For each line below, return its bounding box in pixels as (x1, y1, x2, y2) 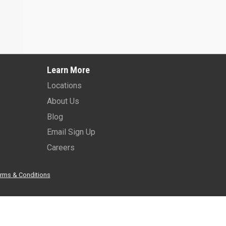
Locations (46, 81, 82, 91)
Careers (46, 142, 75, 152)
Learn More (46, 64, 90, 75)
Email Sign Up (46, 127, 95, 137)
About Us (46, 96, 79, 106)
